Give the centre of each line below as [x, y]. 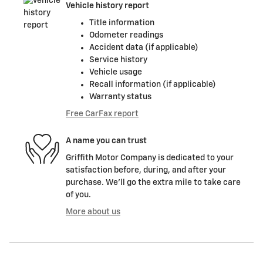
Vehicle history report [107, 6]
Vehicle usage [116, 73]
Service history [118, 60]
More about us [93, 212]
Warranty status [120, 97]
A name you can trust [106, 141]
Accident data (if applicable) [144, 48]
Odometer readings [126, 36]
